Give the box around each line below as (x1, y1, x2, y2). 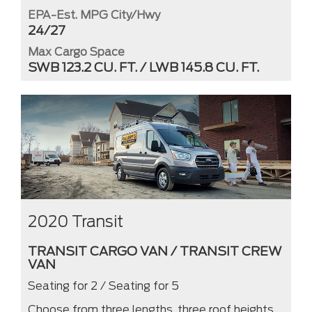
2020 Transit (28, 212, 123, 231)
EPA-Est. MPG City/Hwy (28, 8, 160, 22)
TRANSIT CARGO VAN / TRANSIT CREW (28, 244, 282, 259)
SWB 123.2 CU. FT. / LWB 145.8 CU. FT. (28, 59, 259, 75)
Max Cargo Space (28, 45, 125, 58)
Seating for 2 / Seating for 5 (28, 279, 179, 293)
